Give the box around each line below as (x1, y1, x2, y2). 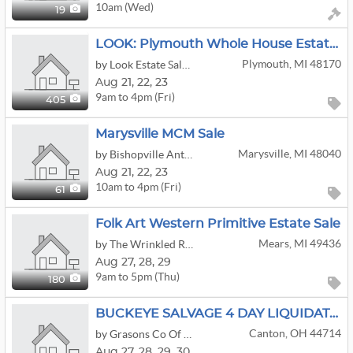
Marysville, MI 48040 (237, 147, 341, 160)
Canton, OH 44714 (248, 327, 341, 340)
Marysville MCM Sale (95, 128, 225, 140)
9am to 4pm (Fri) (95, 90, 175, 103)
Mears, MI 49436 (258, 237, 341, 250)
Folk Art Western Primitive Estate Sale (95, 217, 340, 230)
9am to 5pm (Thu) (95, 269, 180, 283)
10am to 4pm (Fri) (95, 180, 181, 193)
